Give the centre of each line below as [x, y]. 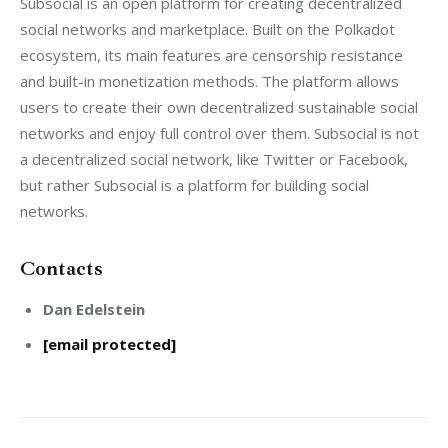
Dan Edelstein [93, 309]
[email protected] [109, 343]
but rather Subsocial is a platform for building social [196, 185]
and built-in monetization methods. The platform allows [211, 81]
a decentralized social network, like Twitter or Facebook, [216, 159]
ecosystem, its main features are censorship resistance [213, 55]
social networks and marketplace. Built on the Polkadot [209, 29]
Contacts [61, 269]
